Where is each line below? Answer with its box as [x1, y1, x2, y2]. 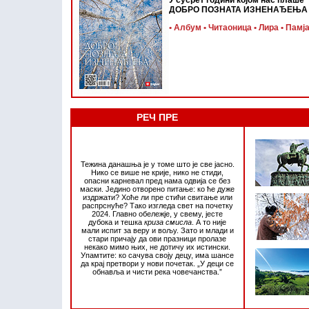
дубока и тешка [88, 218, 144, 226]
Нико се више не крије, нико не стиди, [91, 168, 223, 177]
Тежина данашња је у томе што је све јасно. [80, 160, 235, 168]
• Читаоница [203, 23, 252, 32]
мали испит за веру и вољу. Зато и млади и [81, 226, 234, 235]
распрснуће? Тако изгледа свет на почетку [81, 201, 233, 210]
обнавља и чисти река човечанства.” [92, 268, 222, 276]
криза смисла [144, 218, 192, 226]
